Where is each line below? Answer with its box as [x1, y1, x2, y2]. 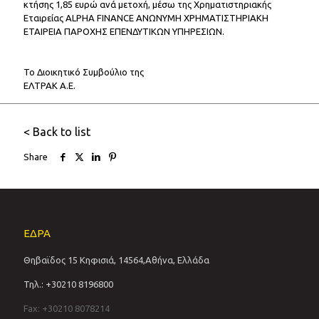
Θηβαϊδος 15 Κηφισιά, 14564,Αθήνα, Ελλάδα [23, 255, 209, 265]
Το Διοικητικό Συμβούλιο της [23, 67, 144, 77]
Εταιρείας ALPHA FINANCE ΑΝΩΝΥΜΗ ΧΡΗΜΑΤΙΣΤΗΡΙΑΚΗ [23, 13, 268, 23]
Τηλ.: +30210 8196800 [23, 279, 113, 289]
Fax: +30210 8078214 [23, 303, 110, 313]
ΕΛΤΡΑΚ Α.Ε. [23, 80, 75, 90]
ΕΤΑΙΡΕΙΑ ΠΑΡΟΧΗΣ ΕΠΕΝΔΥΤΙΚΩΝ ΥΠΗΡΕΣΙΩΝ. [23, 26, 224, 36]
